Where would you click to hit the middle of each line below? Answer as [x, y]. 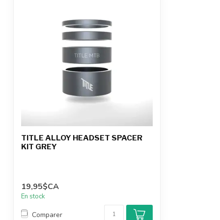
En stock [33, 197]
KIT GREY [39, 147]
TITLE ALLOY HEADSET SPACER [82, 138]
